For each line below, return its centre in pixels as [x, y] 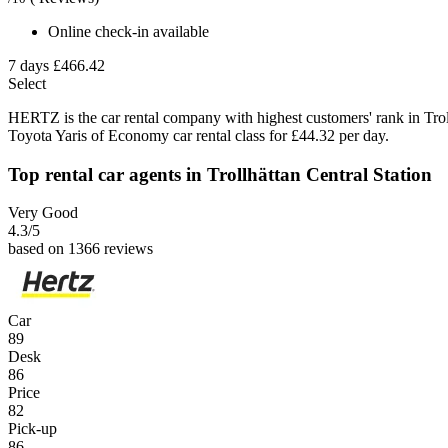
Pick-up [32, 429]
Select [27, 83]
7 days [28, 65]
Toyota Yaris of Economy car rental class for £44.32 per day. [198, 135]
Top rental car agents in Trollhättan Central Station [220, 174]
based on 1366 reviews [80, 249]
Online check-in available [128, 31]
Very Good [43, 213]
